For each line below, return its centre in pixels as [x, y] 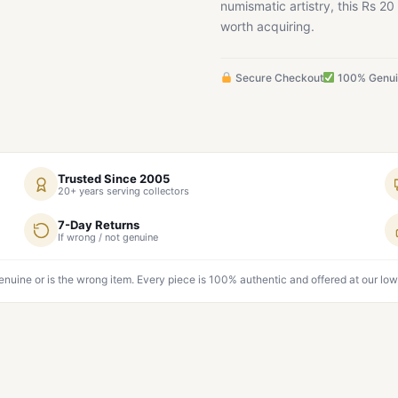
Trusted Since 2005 [114, 178]
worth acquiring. [267, 26]
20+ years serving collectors [123, 191]
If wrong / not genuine [108, 237]
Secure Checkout [278, 78]
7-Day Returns [99, 224]
